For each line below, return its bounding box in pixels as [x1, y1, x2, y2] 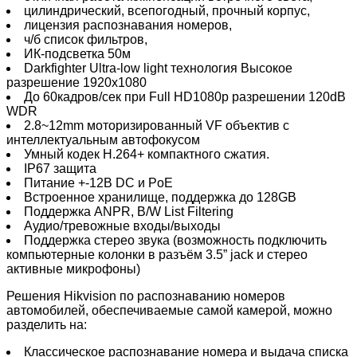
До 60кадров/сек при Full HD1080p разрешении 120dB [24, 89, 346, 104]
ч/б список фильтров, [24, 32, 147, 46]
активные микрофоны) [6, 261, 140, 276]
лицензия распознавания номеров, [24, 18, 232, 32]
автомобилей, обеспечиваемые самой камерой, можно [6, 303, 332, 317]
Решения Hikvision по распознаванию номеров [6, 288, 285, 303]
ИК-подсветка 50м [24, 46, 131, 61]
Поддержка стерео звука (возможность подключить [24, 233, 327, 247]
